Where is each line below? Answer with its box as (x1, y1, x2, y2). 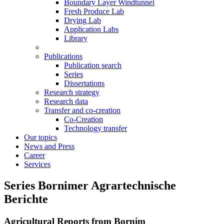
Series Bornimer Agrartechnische (4, 178, 176, 192)
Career (24, 150, 45, 159)
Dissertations (64, 78, 104, 87)
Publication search (64, 60, 121, 69)
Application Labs (64, 24, 118, 33)
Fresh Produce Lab (64, 6, 124, 15)
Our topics (24, 132, 57, 141)
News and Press (24, 141, 74, 150)
